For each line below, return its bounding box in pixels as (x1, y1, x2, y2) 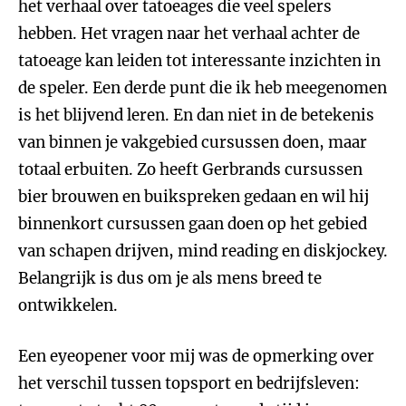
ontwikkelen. (18, 295, 118, 315)
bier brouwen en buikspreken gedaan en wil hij (18, 187, 369, 207)
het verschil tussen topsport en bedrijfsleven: (18, 373, 360, 393)
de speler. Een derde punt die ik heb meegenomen (18, 78, 387, 98)
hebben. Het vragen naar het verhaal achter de (18, 24, 360, 43)
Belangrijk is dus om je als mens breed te (18, 268, 322, 288)
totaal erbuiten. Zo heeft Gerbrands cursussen (18, 159, 362, 179)
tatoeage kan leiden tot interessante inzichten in (18, 51, 381, 71)
